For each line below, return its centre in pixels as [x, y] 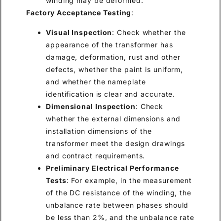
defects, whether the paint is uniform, [115, 69]
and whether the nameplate [96, 81]
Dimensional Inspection [91, 106]
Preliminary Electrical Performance [112, 168]
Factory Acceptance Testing [79, 13]
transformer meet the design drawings [116, 143]
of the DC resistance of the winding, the [119, 192]
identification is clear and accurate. [111, 94]
